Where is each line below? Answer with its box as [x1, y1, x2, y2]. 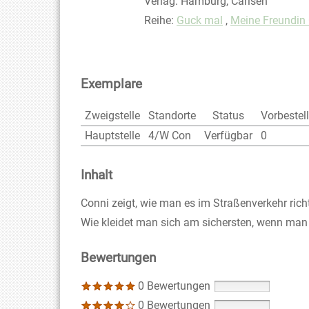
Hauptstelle [85, 128, 140, 142]
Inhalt [81, 166, 112, 183]
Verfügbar [204, 128, 252, 142]
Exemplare [81, 75, 142, 92]
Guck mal [177, 14, 223, 28]
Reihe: [144, 14, 174, 28]
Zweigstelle [85, 108, 140, 122]
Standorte [148, 108, 196, 122]
